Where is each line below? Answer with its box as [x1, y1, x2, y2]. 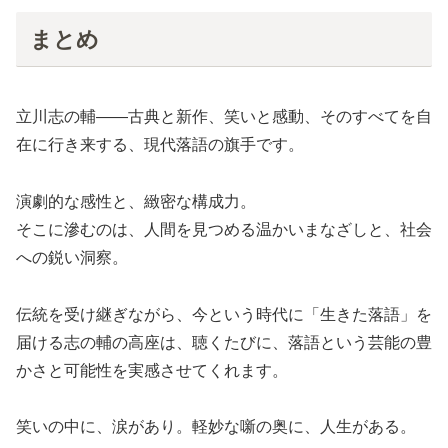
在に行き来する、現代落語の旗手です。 [16, 135, 304, 153]
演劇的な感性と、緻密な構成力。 [16, 192, 256, 210]
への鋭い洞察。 [16, 248, 128, 266]
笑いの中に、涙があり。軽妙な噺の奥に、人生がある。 [16, 418, 416, 436]
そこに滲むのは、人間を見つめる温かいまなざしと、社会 [16, 220, 432, 238]
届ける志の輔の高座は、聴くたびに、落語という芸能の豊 [16, 333, 432, 351]
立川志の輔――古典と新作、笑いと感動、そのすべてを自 [16, 107, 432, 125]
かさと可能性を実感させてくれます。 [16, 361, 288, 379]
